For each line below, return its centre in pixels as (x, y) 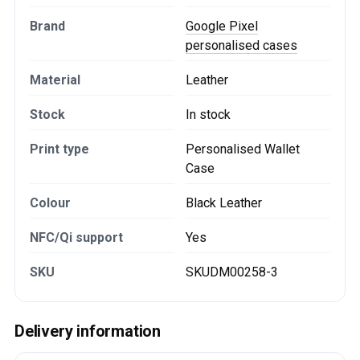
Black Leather (224, 203)
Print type (59, 149)
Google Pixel (222, 26)
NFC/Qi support (76, 237)
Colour (50, 203)
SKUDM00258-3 (232, 272)
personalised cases (241, 45)
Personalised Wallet (243, 149)
